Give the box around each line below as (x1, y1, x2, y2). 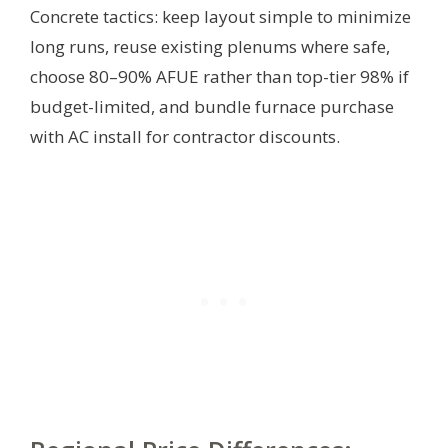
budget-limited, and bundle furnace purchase (30, 94, 394, 118)
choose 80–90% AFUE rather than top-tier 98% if (30, 64, 409, 88)
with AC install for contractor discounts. (30, 124, 340, 148)
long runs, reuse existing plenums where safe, (30, 34, 390, 58)
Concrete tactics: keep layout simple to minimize (30, 4, 411, 28)
